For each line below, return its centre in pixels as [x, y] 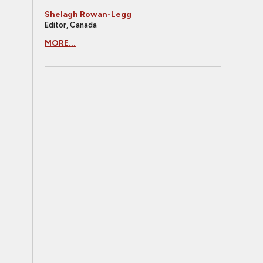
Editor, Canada [71, 25]
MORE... [60, 43]
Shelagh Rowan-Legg [88, 14]
